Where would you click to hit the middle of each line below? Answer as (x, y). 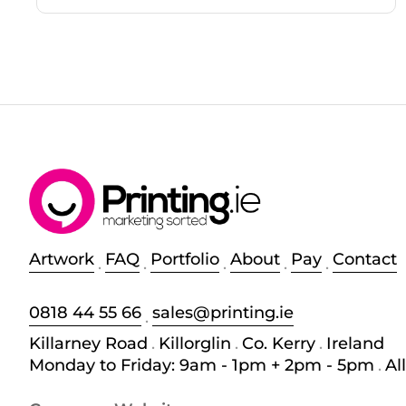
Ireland (355, 343)
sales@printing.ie (223, 312)
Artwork (62, 259)
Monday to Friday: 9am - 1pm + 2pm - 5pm (202, 365)
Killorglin (195, 343)
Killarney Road (88, 343)
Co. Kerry (279, 343)
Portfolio (185, 259)
